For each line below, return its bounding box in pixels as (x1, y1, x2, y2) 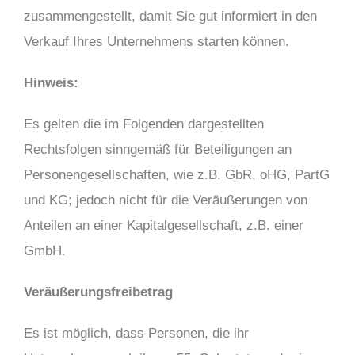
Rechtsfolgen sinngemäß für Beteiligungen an (24, 142, 292, 157)
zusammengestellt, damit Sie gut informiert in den (24, 9, 317, 24)
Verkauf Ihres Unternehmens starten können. (24, 34, 289, 49)
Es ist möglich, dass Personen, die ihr (24, 326, 249, 341)
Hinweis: (24, 75, 78, 90)
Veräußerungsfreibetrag (24, 284, 173, 300)
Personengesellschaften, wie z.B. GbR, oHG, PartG (24, 167, 330, 182)
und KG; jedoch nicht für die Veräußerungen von (24, 193, 307, 208)
